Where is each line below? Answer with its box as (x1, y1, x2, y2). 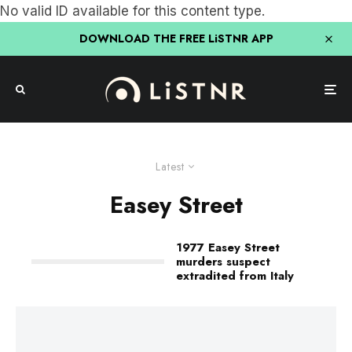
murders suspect (176, 253, 270, 270)
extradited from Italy (176, 267, 294, 284)
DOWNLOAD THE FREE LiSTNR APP (79, 31, 273, 46)
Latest (156, 159, 185, 174)
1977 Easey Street (176, 239, 280, 256)
